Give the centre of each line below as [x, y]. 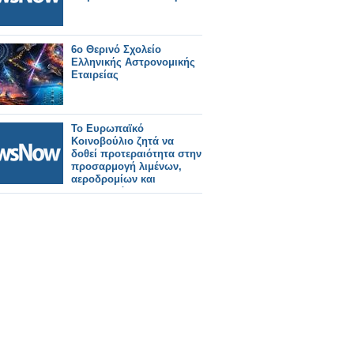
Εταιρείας [95, 75]
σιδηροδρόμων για [118, 192]
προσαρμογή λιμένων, [126, 166]
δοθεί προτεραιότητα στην [136, 154]
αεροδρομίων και [113, 179]
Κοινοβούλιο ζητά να [122, 141]
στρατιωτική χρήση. [121, 204]
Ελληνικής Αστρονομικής [133, 62]
